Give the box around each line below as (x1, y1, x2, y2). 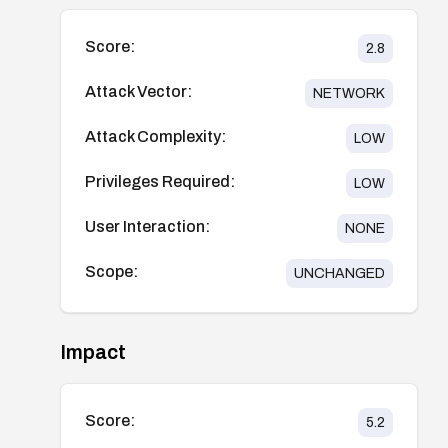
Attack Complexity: (85, 127, 226, 145)
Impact (60, 340, 126, 363)
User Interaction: (85, 217, 210, 235)
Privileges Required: (85, 172, 235, 190)
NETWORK (312, 85, 385, 101)
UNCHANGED (293, 265, 385, 281)
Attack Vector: (85, 82, 192, 100)
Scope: (85, 262, 138, 280)
